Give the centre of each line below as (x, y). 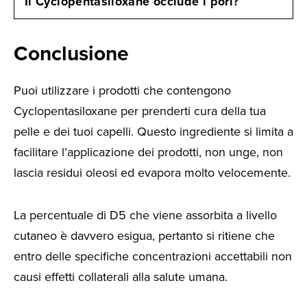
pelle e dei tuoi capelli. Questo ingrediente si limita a (153, 131)
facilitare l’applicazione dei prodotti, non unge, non (148, 152)
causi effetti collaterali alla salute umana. (121, 277)
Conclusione (71, 53)
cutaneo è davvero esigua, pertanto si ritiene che (144, 236)
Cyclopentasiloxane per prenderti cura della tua (140, 111)
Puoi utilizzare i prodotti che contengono (122, 90)
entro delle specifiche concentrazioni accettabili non (153, 257)
